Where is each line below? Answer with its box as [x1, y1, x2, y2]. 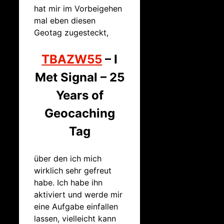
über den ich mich [34, 153, 101, 163]
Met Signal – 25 [34, 69, 124, 84]
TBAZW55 [41, 51, 102, 66]
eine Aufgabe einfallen [34, 201, 118, 211]
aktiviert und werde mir [34, 189, 122, 199]
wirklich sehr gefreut [34, 165, 111, 175]
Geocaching [44, 105, 115, 120]
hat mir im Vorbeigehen [34, 3, 122, 13]
